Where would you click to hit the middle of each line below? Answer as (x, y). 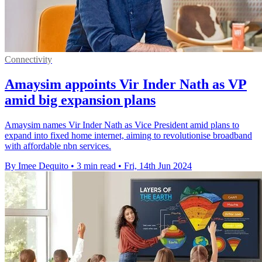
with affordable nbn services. (58, 146)
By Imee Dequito (37, 166)
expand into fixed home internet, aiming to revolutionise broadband (128, 136)
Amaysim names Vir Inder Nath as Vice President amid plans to (122, 125)
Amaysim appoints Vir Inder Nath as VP (126, 85)
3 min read (96, 166)
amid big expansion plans (80, 100)
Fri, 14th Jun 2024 (158, 166)
